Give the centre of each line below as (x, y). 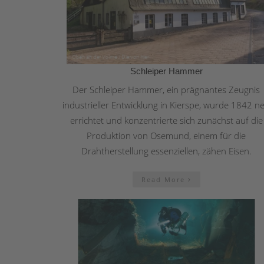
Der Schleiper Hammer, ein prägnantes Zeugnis (166, 89)
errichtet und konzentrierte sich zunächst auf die (166, 120)
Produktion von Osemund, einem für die (166, 135)
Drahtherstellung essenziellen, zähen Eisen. (166, 151)
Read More (164, 179)
